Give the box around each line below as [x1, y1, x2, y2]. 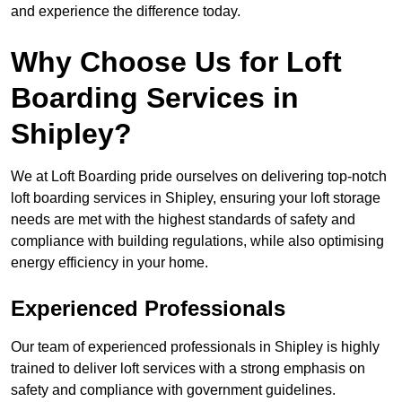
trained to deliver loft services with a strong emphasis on [11, 361, 365, 377]
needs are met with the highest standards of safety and [11, 212, 355, 228]
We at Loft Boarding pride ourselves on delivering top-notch [11, 169, 387, 185]
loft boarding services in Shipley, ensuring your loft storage [11, 190, 380, 206]
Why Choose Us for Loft [11, 46, 342, 79]
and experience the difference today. [11, 4, 240, 20]
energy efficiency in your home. [11, 255, 208, 271]
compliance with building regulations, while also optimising [11, 233, 384, 249]
